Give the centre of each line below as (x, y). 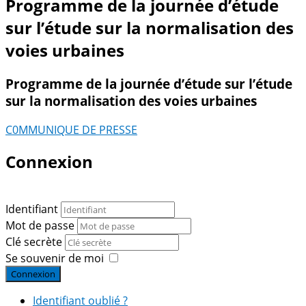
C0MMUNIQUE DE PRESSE (71, 129)
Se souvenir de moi (55, 259)
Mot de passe (41, 226)
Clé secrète (35, 242)
